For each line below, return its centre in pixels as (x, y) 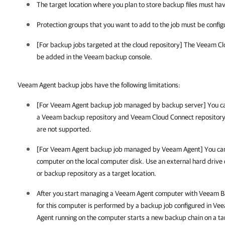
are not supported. (64, 129)
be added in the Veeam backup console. (94, 57)
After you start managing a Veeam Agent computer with (118, 193)
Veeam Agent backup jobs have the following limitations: (99, 85)
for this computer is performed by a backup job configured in (125, 205)
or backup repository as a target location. (96, 173)
